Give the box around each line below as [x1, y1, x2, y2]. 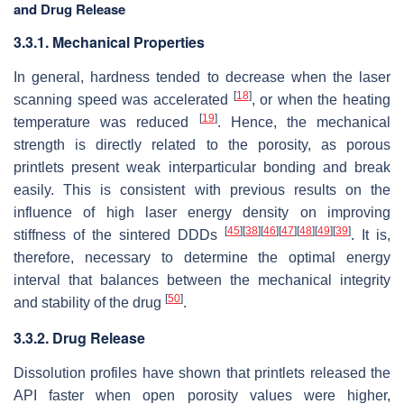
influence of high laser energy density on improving [14, 205, 390, 221]
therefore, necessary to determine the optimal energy [14, 250, 390, 266]
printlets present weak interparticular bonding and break [14, 160, 390, 176]
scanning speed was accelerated [14, 92, 234, 108]
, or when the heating [251, 92, 390, 108]
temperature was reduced [14, 115, 199, 131]
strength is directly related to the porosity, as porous [14, 137, 390, 153]
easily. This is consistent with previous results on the [14, 182, 390, 198]
